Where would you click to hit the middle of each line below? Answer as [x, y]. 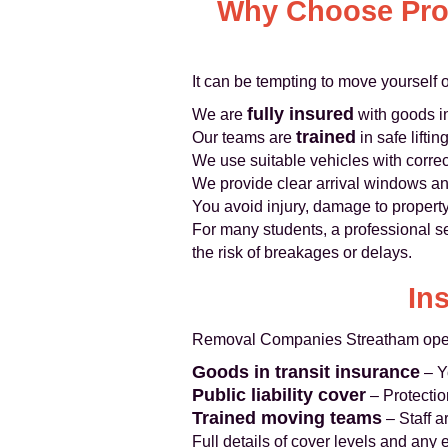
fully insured [300, 114]
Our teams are [244, 137]
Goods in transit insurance [306, 372]
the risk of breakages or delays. [302, 252]
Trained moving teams [287, 418]
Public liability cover [279, 395]
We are [219, 114]
